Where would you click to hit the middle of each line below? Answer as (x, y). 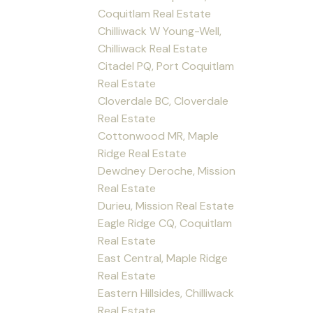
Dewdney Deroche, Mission (167, 170)
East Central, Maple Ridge (163, 258)
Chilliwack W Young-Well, (160, 31)
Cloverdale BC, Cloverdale (163, 101)
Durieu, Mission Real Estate (166, 205)
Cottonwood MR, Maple (159, 136)
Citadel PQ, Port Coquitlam (166, 66)
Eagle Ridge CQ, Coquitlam (165, 223)
